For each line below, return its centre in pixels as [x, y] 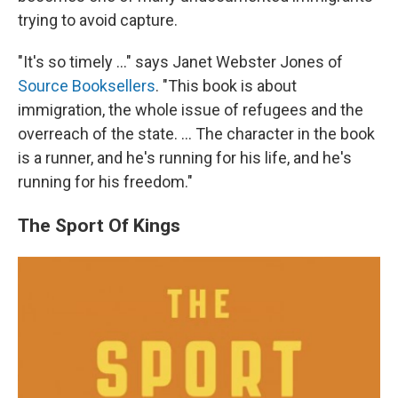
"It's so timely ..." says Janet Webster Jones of [180, 61]
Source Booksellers [87, 85]
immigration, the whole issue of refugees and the [191, 109]
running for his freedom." [105, 181]
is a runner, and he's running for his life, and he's [185, 157]
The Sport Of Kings [99, 225]
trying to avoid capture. [98, 20]
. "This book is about [226, 85]
